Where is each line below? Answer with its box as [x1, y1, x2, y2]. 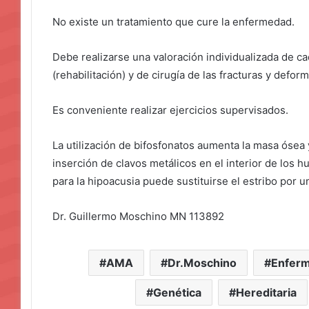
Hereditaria [235, 286, 297, 300]
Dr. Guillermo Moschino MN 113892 [52, 210, 224, 223]
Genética [152, 286, 201, 300]
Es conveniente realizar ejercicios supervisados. [52, 103, 291, 117]
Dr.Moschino [168, 256, 237, 270]
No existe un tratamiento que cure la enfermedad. [52, 15, 297, 29]
